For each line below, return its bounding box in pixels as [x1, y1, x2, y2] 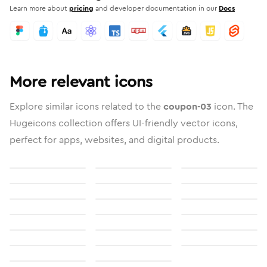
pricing [69, 3, 94, 14]
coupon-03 [163, 100, 212, 113]
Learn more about [10, 3, 67, 14]
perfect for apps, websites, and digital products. [10, 133, 219, 147]
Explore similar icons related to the [10, 100, 163, 113]
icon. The [212, 100, 253, 113]
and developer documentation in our [95, 3, 217, 14]
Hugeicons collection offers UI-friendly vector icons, [10, 116, 238, 130]
